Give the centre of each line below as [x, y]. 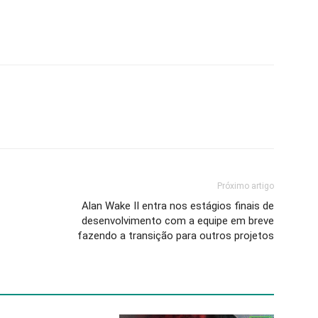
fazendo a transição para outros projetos [176, 236]
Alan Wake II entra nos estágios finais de [178, 206]
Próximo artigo [246, 186]
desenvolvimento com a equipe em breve [178, 221]
